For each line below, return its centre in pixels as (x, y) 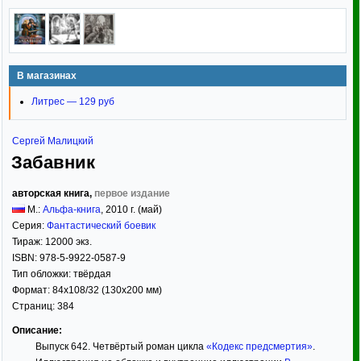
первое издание (132, 193)
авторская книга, (53, 193)
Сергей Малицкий (53, 141)
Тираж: (29, 241)
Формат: (32, 290)
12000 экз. (68, 241)
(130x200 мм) (131, 290)
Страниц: (35, 306)
